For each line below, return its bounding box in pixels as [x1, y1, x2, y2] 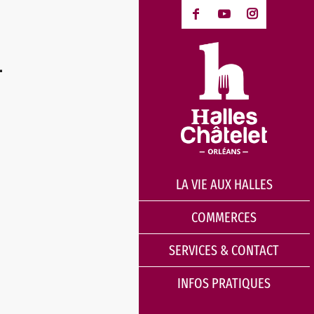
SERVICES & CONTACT [169, 242, 280, 259]
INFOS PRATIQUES [177, 275, 271, 292]
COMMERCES [191, 209, 257, 226]
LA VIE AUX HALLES [175, 176, 273, 193]
